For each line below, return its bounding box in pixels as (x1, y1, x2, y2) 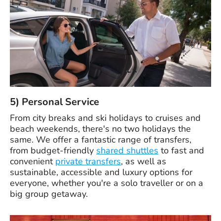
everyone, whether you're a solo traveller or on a (10, 177, 203, 189)
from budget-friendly (10, 144, 96, 156)
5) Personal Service (10, 95, 99, 109)
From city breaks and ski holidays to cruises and (10, 111, 201, 124)
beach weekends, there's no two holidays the (10, 122, 191, 135)
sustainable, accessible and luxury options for (10, 166, 192, 178)
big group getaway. (10, 187, 88, 200)
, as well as (121, 155, 166, 167)
